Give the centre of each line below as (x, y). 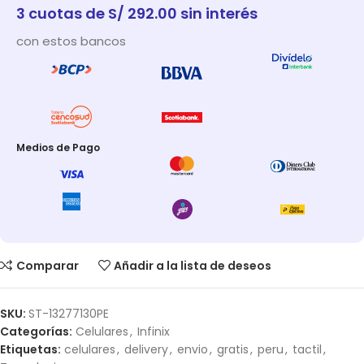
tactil (307, 350)
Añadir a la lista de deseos (193, 265)
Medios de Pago (58, 147)
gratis (233, 350)
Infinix (154, 332)
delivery (146, 350)
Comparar (47, 265)
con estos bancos (71, 41)
